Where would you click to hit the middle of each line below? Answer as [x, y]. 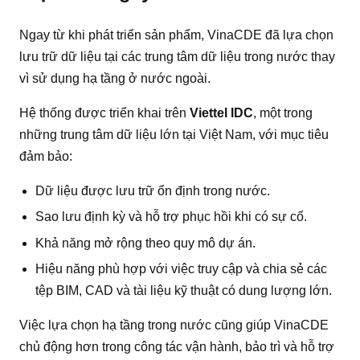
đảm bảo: [46, 156]
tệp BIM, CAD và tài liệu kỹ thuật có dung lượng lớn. [184, 291]
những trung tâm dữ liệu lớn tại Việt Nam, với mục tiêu [174, 134]
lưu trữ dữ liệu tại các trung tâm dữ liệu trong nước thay [177, 56]
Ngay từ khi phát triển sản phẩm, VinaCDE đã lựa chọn [176, 35]
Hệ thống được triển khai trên [104, 112]
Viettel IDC [221, 112]
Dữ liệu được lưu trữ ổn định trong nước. [153, 190]
